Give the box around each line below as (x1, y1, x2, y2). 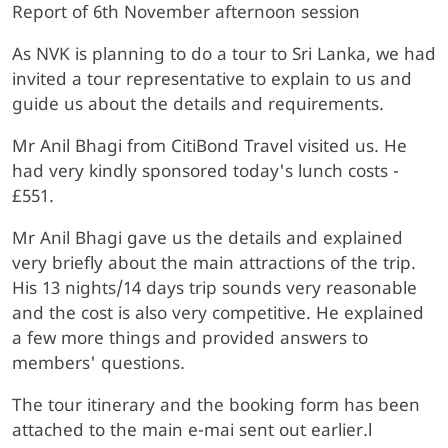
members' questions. (12, 353, 185, 376)
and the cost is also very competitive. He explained (12, 303, 424, 326)
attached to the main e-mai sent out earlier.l (12, 421, 372, 443)
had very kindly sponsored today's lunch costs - (12, 161, 399, 184)
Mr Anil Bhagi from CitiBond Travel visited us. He (12, 136, 407, 159)
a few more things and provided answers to (12, 328, 368, 351)
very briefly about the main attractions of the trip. (12, 253, 416, 276)
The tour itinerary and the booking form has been (12, 396, 420, 418)
